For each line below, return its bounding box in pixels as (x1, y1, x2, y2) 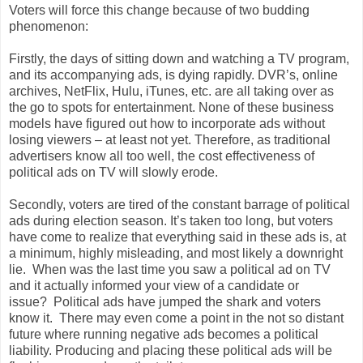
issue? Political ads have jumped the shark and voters (9, 295, 321, 310)
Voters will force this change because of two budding (9, 3, 310, 18)
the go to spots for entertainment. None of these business (9, 100, 334, 115)
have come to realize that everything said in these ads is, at (9, 230, 346, 245)
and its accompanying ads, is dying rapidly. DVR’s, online (9, 68, 338, 83)
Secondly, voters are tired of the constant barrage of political (9, 198, 350, 212)
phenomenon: (9, 19, 88, 34)
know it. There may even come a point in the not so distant (9, 311, 344, 326)
